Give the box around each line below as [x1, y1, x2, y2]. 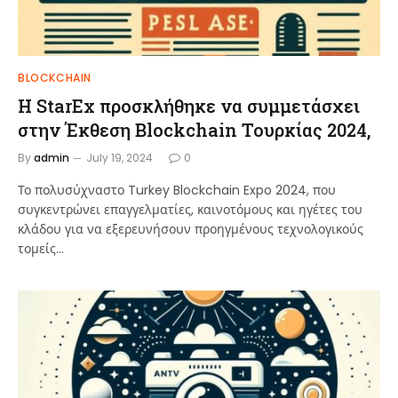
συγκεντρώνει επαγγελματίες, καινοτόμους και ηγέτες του [18, 200, 362, 219]
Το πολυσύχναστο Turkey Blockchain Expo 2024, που [18, 180, 336, 199]
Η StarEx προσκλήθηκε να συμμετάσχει [18, 93, 360, 117]
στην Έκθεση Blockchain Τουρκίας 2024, [18, 117, 370, 141]
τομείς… [18, 239, 64, 258]
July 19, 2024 [86, 149, 153, 165]
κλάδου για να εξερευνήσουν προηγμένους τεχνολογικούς [18, 219, 363, 238]
